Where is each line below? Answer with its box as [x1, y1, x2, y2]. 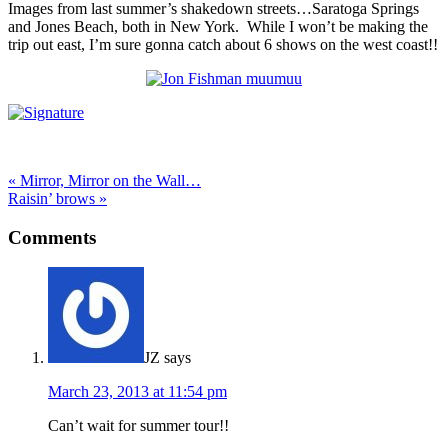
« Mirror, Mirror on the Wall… [8, 171, 201, 189]
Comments [8, 226, 96, 248]
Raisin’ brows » [8, 189, 107, 207]
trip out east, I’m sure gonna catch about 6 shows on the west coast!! [8, 35, 438, 53]
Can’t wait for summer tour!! [48, 417, 229, 435]
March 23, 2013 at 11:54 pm [48, 383, 227, 401]
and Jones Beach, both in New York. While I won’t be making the [8, 17, 428, 35]
